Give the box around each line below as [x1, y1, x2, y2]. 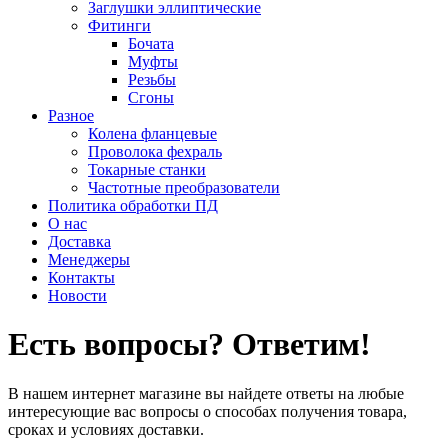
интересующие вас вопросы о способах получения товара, [8, 402, 407, 420]
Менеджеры [48, 251, 130, 268]
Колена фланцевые [88, 125, 217, 142]
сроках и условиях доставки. [8, 420, 204, 438]
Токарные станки [88, 161, 206, 178]
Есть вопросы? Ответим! [8, 326, 371, 363]
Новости [48, 287, 107, 304]
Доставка [48, 233, 111, 250]
